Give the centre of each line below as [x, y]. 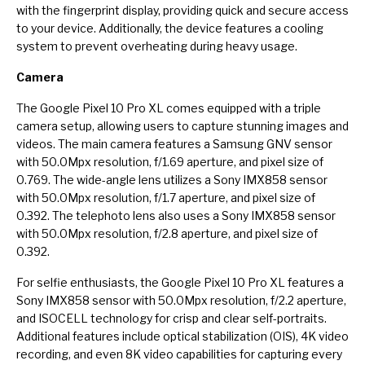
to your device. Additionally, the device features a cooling [170, 28]
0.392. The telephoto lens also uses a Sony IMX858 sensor [176, 215]
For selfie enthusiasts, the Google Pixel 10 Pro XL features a [180, 282]
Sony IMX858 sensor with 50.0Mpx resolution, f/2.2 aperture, [181, 300]
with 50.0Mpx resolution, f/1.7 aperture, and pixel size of [166, 197]
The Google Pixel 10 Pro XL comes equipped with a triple [169, 108]
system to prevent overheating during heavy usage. [157, 46]
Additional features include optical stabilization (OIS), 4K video [182, 336]
